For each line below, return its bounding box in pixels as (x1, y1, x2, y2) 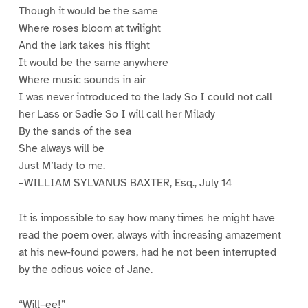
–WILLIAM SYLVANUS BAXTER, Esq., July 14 (18, 176, 232, 190)
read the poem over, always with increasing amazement (18, 228, 281, 243)
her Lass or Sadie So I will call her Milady (18, 107, 215, 122)
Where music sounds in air (18, 73, 146, 87)
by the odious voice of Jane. (18, 263, 153, 277)
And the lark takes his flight (18, 38, 150, 53)
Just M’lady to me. (18, 159, 105, 173)
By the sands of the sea (18, 124, 131, 139)
